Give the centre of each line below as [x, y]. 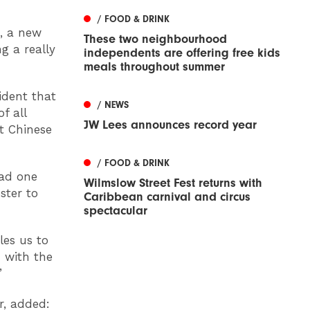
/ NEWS [113, 105]
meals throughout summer [154, 67]
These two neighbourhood [155, 39]
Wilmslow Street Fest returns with [173, 183]
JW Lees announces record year [170, 125]
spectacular [116, 211]
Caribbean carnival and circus [167, 197]
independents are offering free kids [182, 53]
